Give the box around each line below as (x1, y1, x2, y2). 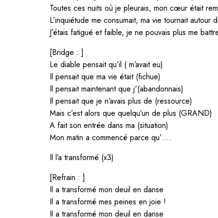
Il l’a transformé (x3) (50, 151, 114, 163)
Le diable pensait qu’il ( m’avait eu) (50, 58, 163, 70)
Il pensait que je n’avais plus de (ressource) (50, 95, 192, 107)
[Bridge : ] (50, 46, 84, 58)
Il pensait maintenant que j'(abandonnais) (50, 83, 183, 94)
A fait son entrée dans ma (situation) (50, 119, 168, 131)
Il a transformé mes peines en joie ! (50, 196, 166, 207)
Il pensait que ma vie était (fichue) (50, 71, 161, 82)
